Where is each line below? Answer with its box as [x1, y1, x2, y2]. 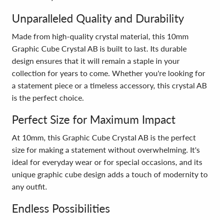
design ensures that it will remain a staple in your [12, 56, 180, 65]
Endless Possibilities [12, 201, 110, 215]
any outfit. [12, 182, 47, 191]
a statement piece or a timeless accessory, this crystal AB [12, 81, 207, 90]
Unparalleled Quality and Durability [12, 11, 184, 25]
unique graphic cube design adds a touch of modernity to [12, 169, 208, 179]
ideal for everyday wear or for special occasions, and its [12, 157, 202, 166]
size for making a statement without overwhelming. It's [12, 145, 200, 154]
